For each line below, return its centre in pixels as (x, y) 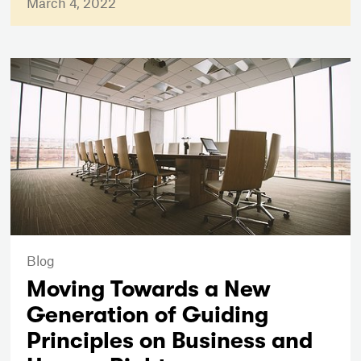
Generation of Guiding (148, 315)
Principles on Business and (170, 341)
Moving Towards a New (149, 290)
